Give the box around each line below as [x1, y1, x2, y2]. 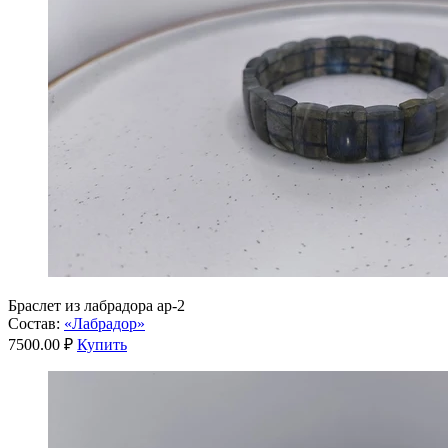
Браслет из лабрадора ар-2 [8, 296, 185, 314]
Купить [77, 335, 127, 353]
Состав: [8, 314, 60, 332]
